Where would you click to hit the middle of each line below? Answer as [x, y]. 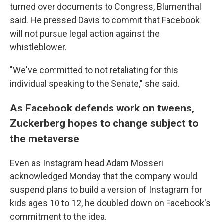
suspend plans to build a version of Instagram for [106, 190]
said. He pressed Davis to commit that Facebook [105, 20]
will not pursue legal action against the [85, 33]
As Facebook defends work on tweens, [102, 108]
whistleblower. [38, 47]
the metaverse [45, 139]
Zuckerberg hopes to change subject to [104, 123]
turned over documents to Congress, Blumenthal [106, 7]
